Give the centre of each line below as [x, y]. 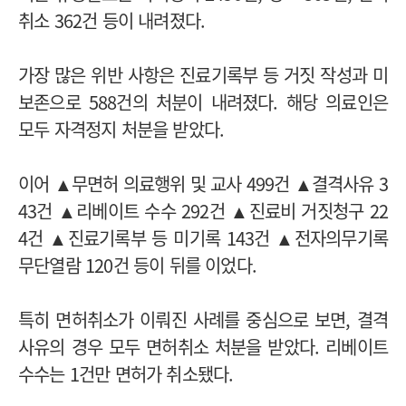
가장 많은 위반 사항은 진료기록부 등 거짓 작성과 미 [203, 74]
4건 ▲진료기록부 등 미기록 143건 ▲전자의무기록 [203, 237]
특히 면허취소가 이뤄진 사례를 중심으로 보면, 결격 [203, 319]
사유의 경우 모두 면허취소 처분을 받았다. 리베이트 [203, 346]
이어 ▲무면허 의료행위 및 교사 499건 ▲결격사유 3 [203, 183]
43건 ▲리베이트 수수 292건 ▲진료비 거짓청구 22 [203, 210]
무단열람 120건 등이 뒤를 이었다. [140, 265]
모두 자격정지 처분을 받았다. [124, 129]
